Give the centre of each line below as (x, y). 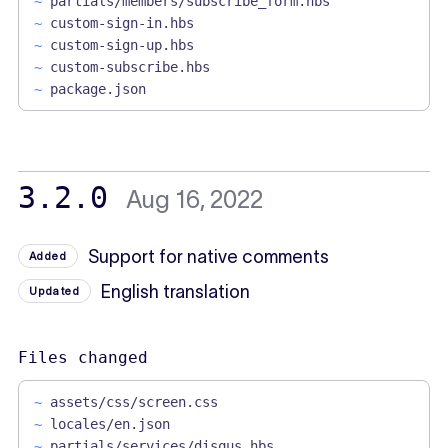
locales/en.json (109, 423)
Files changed (82, 357)
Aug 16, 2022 (194, 199)
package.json (97, 88)
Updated (54, 290)
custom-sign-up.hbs (121, 44)
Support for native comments (209, 256)
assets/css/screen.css (133, 401)
